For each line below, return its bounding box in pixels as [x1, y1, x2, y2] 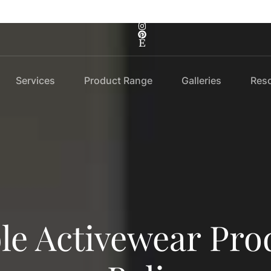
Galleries [181, 74, 221, 87]
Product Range [83, 74, 152, 87]
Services [15, 74, 55, 87]
